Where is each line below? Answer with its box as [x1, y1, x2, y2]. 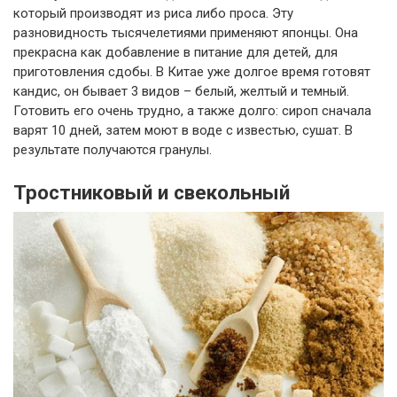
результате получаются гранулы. [13, 142, 212, 159]
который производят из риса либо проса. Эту [13, 5, 293, 22]
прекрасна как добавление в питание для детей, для [13, 44, 338, 61]
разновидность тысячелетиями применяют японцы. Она [13, 25, 358, 42]
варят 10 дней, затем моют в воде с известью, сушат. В [13, 122, 353, 139]
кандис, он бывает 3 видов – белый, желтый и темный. [13, 83, 349, 100]
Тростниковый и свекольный [13, 181, 290, 205]
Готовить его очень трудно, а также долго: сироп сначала [13, 103, 371, 120]
